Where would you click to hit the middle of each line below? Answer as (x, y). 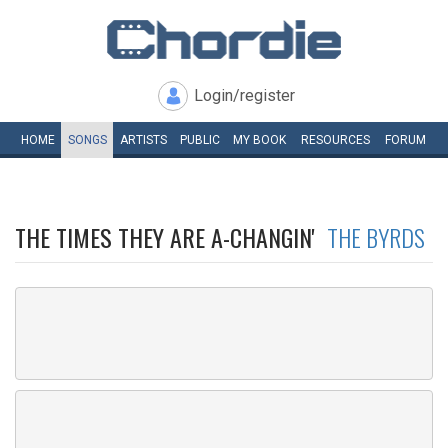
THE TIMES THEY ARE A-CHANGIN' (171, 237)
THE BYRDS (376, 237)
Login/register (244, 95)
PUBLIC (199, 140)
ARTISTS (143, 140)
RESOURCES (335, 140)
